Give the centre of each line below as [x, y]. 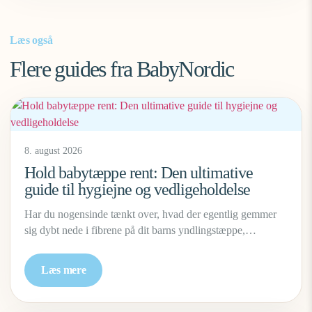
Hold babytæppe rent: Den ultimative [139, 173]
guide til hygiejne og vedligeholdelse [138, 189]
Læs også [31, 40]
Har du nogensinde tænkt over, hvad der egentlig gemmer [150, 214]
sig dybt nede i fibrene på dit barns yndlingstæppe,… [140, 230]
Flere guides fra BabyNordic [122, 69]
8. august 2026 [53, 151]
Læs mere [64, 270]
